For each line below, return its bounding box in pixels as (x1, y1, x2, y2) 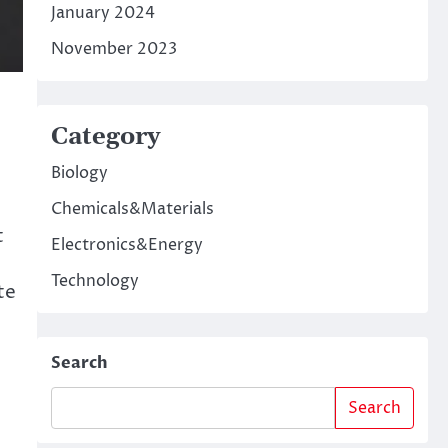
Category (50, 122, 160, 152)
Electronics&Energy (50, 234, 203, 256)
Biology (50, 162, 108, 184)
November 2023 (50, 38, 177, 60)
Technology (50, 270, 139, 292)
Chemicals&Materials (50, 198, 214, 220)
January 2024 (50, 2, 155, 24)
